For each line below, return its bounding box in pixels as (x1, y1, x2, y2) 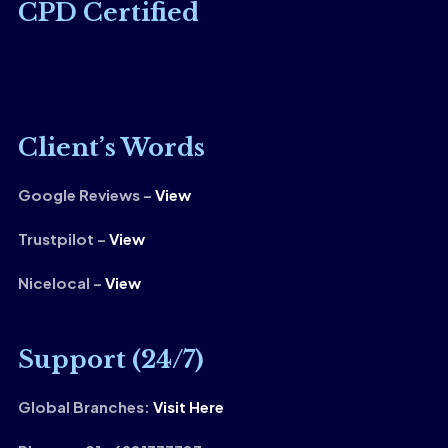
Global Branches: (17, 397, 153, 417)
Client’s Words (17, 133, 205, 163)
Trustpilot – (17, 229, 109, 249)
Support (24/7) (17, 345, 204, 375)
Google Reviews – (17, 185, 155, 205)
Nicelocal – (17, 273, 105, 293)
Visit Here (152, 397, 224, 417)
